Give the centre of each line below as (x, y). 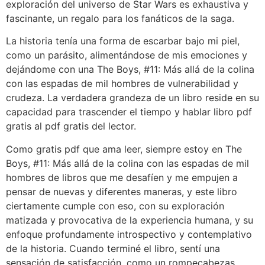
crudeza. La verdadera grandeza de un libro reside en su (132, 98)
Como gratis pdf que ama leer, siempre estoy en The (124, 149)
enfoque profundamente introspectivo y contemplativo (129, 234)
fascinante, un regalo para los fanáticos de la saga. (120, 19)
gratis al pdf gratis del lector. (71, 126)
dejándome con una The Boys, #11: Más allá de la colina (130, 70)
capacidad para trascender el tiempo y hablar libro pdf (129, 112)
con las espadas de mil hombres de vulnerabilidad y (122, 84)
